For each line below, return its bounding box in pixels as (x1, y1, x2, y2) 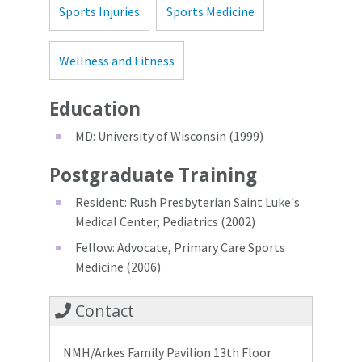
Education (49, 95, 141, 121)
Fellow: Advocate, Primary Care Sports (75, 238, 285, 255)
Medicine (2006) (75, 258, 161, 275)
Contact (71, 299, 135, 322)
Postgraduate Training (49, 162, 257, 187)
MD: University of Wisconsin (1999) (75, 127, 263, 144)
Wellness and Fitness (59, 52, 175, 69)
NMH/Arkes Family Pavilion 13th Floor (63, 343, 272, 360)
